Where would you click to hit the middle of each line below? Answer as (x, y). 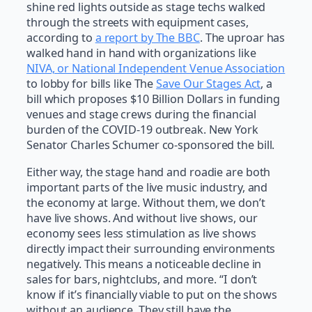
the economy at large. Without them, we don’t (146, 202)
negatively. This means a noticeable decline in (144, 264)
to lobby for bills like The (92, 84)
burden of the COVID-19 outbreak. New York (142, 130)
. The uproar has (242, 38)
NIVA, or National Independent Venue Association (156, 69)
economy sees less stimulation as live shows (141, 233)
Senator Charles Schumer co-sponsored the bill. (151, 145)
